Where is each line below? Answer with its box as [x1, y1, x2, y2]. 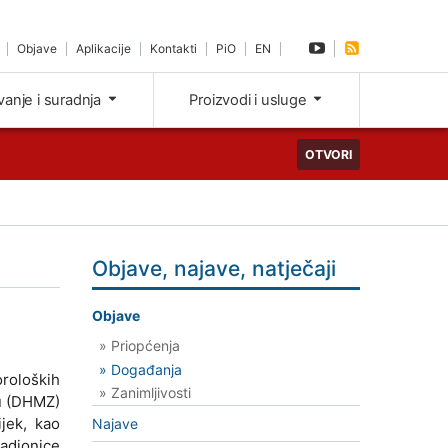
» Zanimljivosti [99, 384, 191, 402]
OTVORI [305, 146, 352, 162]
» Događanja [99, 360, 182, 378]
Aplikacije [76, 40, 132, 56]
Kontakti [150, 40, 198, 56]
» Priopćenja [99, 336, 180, 354]
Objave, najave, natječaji [92, 256, 336, 282]
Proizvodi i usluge [189, 91, 311, 110]
